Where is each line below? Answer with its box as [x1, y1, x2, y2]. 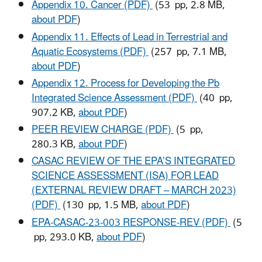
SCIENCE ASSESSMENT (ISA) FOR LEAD [32, 166, 219, 187]
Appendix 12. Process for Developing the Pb [32, 73, 219, 94]
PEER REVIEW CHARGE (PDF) [32, 119, 174, 141]
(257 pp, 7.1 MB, [149, 41, 227, 63]
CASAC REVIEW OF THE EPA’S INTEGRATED [32, 151, 235, 173]
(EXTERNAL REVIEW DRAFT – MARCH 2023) [32, 180, 236, 202]
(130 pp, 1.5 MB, [60, 195, 141, 216]
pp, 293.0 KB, [32, 226, 96, 248]
